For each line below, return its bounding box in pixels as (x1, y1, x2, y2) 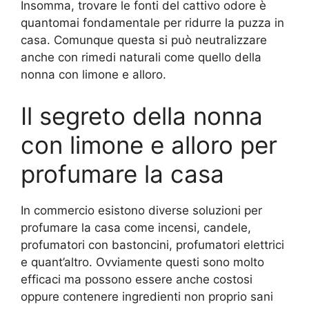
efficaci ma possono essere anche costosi (21, 272, 252, 286)
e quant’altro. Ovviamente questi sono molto (21, 255, 264, 269)
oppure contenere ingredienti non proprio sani (21, 289, 273, 303)
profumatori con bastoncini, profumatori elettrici (21, 237, 284, 252)
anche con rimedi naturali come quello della (21, 50, 261, 65)
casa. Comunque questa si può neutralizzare (21, 33, 267, 48)
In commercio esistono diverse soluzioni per (21, 203, 262, 217)
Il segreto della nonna (21, 101, 263, 130)
